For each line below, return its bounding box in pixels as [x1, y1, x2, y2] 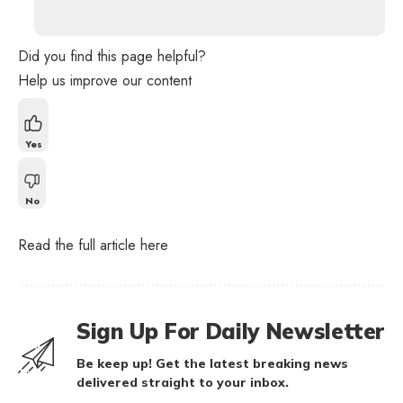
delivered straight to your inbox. [76, 374, 289, 391]
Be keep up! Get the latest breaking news [76, 355, 348, 372]
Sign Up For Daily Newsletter [76, 318, 385, 345]
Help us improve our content [18, 70, 192, 92]
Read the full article [18, 235, 140, 256]
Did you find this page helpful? [18, 46, 206, 67]
